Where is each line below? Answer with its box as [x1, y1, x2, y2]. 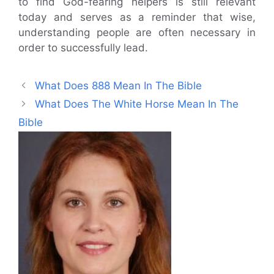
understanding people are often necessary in [18, 26, 256, 39]
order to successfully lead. [18, 42, 148, 54]
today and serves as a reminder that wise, [18, 11, 256, 24]
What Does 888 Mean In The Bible [35, 80, 202, 92]
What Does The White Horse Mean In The [35, 98, 239, 111]
